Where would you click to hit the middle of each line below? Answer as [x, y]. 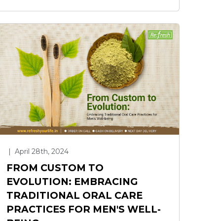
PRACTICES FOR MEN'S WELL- [84, 209]
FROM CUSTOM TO [55, 167]
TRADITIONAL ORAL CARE [74, 195]
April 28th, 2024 [41, 151]
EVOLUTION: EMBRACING [72, 181]
